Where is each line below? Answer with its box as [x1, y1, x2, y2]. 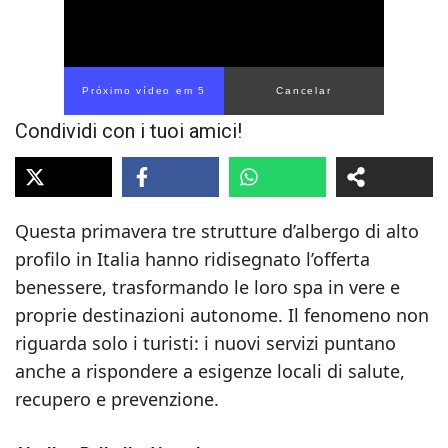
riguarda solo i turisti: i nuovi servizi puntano [15, 331, 396, 355]
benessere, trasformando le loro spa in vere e [15, 275, 400, 299]
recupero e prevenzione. [15, 387, 219, 411]
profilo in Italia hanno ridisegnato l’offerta [15, 247, 370, 271]
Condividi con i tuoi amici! [15, 119, 242, 143]
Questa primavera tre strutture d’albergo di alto [15, 219, 419, 243]
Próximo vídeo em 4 [81, 85, 207, 96]
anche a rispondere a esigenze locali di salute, [15, 359, 405, 383]
